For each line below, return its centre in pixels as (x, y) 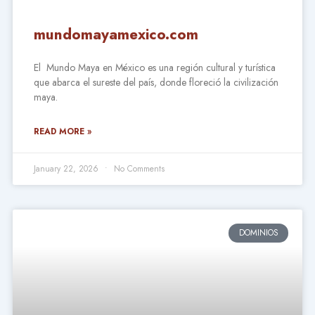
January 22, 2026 (67, 169)
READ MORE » (62, 132)
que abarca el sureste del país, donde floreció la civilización (156, 83)
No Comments (137, 169)
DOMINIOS (258, 233)
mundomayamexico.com (116, 35)
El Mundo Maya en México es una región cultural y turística (154, 68)
